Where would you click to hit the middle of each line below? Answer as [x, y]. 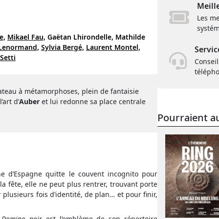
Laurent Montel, [113, 47]
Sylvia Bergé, [63, 47]
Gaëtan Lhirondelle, [80, 37]
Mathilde [130, 37]
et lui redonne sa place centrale [93, 101]
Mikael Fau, [26, 37]
